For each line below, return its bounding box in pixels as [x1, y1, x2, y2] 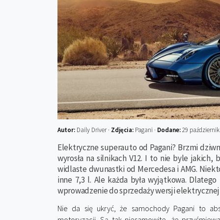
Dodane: [157, 126, 181, 134]
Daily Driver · [77, 126, 111, 134]
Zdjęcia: [111, 126, 135, 134]
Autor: [57, 126, 77, 134]
